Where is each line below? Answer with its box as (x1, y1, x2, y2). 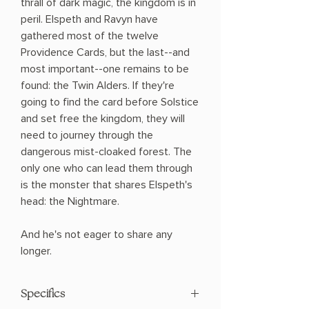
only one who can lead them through (21, 161, 192, 176)
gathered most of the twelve (21, 29, 159, 43)
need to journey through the (21, 128, 153, 143)
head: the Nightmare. (21, 195, 119, 209)
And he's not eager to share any (21, 228, 172, 242)
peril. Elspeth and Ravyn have (21, 12, 158, 27)
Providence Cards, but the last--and (21, 46, 190, 60)
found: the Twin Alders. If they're (21, 79, 175, 93)
